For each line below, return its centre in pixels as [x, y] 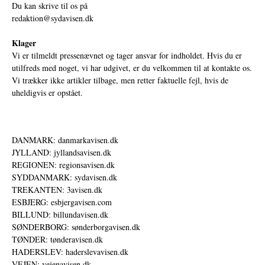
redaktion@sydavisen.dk [53, 18]
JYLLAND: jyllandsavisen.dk [62, 153]
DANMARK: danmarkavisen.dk [65, 140]
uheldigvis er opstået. [47, 93]
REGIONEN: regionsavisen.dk [63, 165]
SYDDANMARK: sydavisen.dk [64, 177]
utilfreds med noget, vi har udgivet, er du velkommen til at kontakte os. [132, 68]
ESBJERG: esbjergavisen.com [62, 202]
